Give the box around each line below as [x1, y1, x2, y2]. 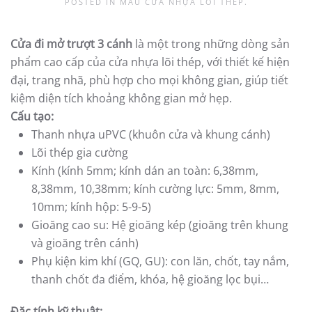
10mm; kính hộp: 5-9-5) [31, 198, 151, 214]
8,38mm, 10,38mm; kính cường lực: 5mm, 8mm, [31, 180, 279, 196]
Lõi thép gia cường [31, 144, 128, 160]
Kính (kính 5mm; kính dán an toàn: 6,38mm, [31, 162, 258, 178]
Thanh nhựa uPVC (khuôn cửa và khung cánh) [31, 126, 270, 142]
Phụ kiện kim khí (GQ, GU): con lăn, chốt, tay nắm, [31, 253, 289, 269]
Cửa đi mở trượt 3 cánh [10, 36, 132, 52]
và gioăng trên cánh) [31, 235, 139, 251]
